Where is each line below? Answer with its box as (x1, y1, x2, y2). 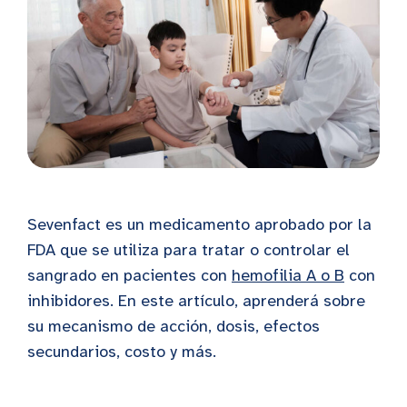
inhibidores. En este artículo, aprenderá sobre (27, 290, 365, 311)
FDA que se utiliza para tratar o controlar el (27, 239, 350, 260)
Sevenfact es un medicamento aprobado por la (27, 213, 372, 234)
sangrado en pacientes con (27, 264, 232, 285)
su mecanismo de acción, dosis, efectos (27, 315, 320, 336)
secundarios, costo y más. (27, 341, 216, 362)
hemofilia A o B (232, 264, 344, 285)
